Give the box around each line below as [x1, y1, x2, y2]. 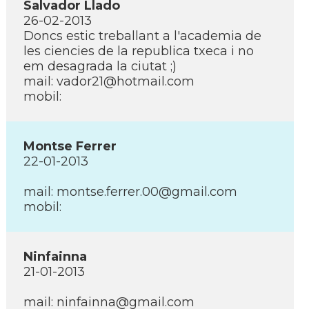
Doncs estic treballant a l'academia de [23, 28, 261, 43]
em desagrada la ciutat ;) [23, 59, 177, 74]
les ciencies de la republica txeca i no [23, 43, 254, 59]
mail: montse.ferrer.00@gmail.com [23, 184, 237, 199]
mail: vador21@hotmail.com [23, 74, 195, 89]
